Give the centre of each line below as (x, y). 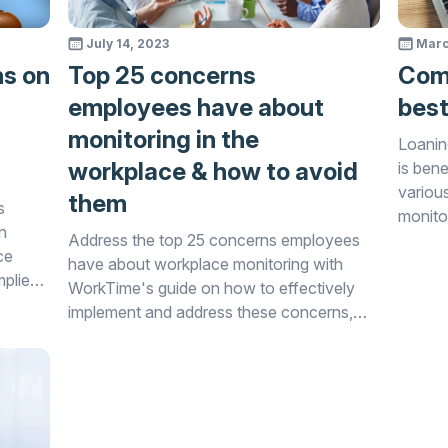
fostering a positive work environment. (205, 336)
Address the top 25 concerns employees (213, 240)
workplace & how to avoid (212, 171)
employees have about (195, 107)
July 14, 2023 (127, 43)
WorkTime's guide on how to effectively (211, 288)
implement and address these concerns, (210, 312)
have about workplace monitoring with (205, 264)
